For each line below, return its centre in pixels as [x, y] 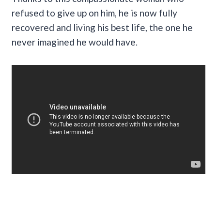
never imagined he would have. [75, 42]
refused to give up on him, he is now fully [94, 13]
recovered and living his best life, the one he [102, 27]
